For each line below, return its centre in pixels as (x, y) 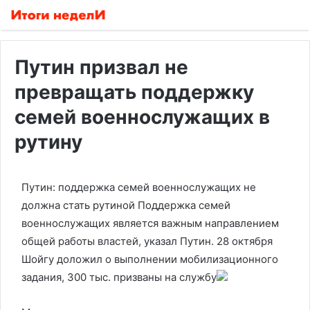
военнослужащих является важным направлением (150, 223)
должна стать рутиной (80, 205)
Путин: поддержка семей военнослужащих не (139, 187)
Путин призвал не (101, 67)
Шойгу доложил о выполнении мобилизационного (150, 259)
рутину (48, 142)
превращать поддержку (134, 92)
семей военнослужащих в (142, 117)
